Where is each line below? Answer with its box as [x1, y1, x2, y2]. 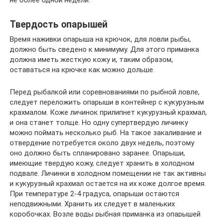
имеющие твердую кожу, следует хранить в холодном [10, 158, 194, 168]
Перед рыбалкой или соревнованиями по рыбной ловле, [10, 87, 200, 96]
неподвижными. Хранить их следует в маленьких [10, 199, 175, 208]
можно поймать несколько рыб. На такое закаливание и [10, 128, 201, 137]
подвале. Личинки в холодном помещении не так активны [10, 169, 206, 178]
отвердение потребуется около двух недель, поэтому [10, 138, 194, 147]
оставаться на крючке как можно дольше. [10, 65, 155, 74]
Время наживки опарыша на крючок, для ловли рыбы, [10, 34, 191, 44]
